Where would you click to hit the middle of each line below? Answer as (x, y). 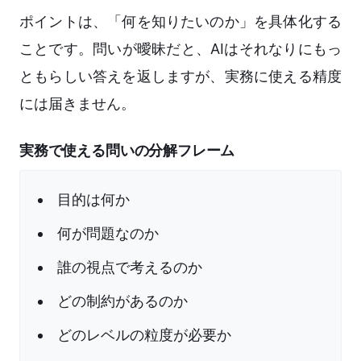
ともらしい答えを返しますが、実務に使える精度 (180, 77)
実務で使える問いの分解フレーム (127, 151)
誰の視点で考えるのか (130, 268)
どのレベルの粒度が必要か (144, 335)
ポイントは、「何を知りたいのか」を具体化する (180, 22)
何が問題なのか (108, 234)
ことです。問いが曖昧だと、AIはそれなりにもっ (180, 49)
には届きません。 (77, 104)
